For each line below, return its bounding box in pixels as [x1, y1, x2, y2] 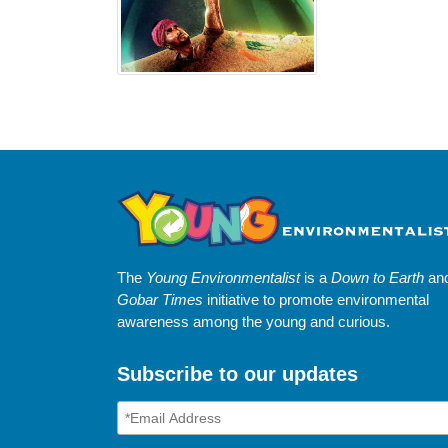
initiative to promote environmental [203, 291, 429, 308]
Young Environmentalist [146, 269, 300, 286]
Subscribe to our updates [117, 363, 358, 385]
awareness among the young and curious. [117, 313, 390, 330]
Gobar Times [117, 291, 203, 308]
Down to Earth [331, 269, 424, 286]
